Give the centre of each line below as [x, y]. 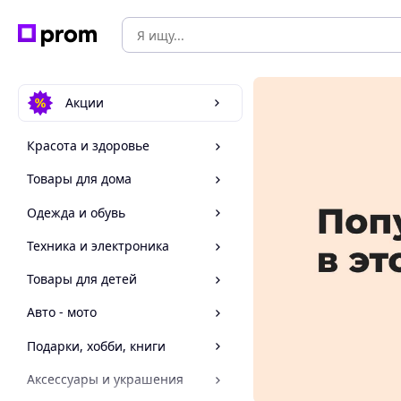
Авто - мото [62, 312]
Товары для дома [79, 179]
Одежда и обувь [76, 212]
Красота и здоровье [88, 146]
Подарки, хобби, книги [96, 346]
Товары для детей [82, 279]
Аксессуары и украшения [105, 379]
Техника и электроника [98, 246]
